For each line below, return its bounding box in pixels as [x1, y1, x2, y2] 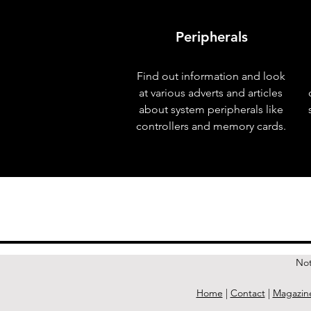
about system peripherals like [138, 103, 283, 116]
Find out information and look [136, 69, 285, 83]
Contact [230, 287, 265, 299]
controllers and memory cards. [135, 119, 286, 133]
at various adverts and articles [139, 86, 283, 99]
